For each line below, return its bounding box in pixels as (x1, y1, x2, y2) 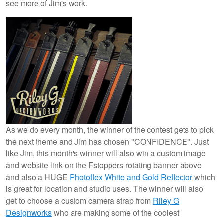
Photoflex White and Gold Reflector (70, 171, 192, 183)
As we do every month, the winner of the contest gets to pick (6, 123, 214, 135)
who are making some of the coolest (52, 206, 179, 218)
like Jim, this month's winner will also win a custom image (6, 147, 206, 159)
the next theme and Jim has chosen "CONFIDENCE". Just (6, 135, 209, 147)
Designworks (6, 206, 52, 218)
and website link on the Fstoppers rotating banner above (6, 159, 202, 171)
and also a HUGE (6, 171, 70, 183)
